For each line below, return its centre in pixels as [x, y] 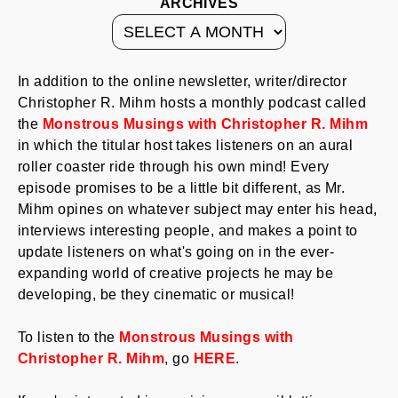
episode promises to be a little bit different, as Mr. [182, 188]
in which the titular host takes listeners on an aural [186, 145]
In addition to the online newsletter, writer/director [183, 81]
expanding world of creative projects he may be [176, 273]
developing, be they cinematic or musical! [156, 295]
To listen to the [69, 337]
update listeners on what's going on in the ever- [176, 252]
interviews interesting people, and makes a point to [188, 231]
